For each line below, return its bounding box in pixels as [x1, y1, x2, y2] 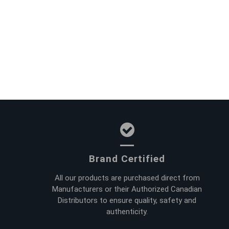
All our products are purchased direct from [54, 173, 200, 182]
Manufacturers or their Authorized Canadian [52, 184, 202, 194]
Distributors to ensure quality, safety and [58, 195, 197, 205]
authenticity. [106, 207, 148, 216]
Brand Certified [89, 152, 166, 165]
